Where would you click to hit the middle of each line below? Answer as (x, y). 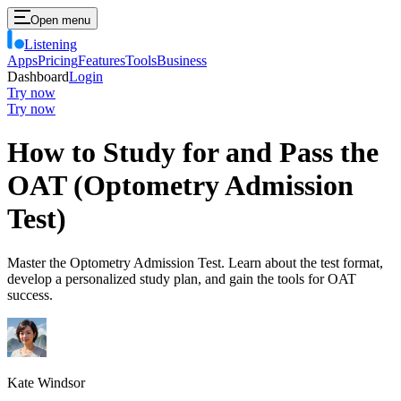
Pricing (58, 60)
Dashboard (38, 77)
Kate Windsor (46, 382)
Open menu (60, 20)
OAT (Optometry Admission (180, 186)
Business (182, 60)
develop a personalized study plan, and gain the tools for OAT (182, 278)
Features (102, 60)
